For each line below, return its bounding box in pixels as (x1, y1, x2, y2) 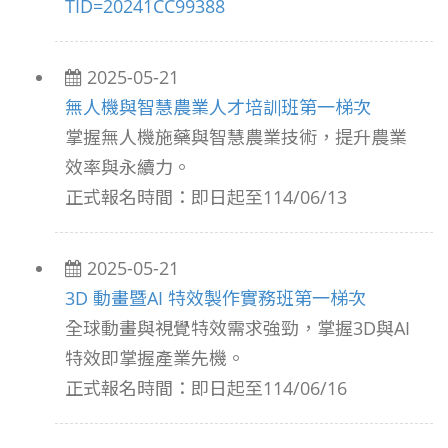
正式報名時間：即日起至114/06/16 (65, 376, 347, 400)
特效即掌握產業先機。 (65, 346, 245, 370)
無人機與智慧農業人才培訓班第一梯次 (65, 95, 371, 119)
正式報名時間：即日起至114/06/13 (65, 185, 347, 209)
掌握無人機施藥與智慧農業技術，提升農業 (65, 125, 407, 149)
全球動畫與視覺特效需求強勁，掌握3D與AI (65, 316, 410, 340)
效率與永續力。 (65, 155, 191, 179)
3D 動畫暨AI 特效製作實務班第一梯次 (65, 286, 366, 310)
